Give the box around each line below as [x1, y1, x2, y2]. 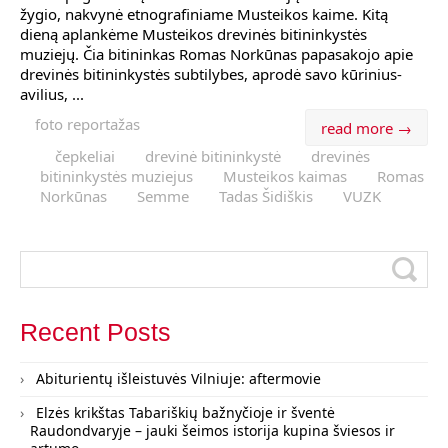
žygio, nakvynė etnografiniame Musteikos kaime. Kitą [20, 4, 388, 24]
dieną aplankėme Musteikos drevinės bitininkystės [20, 24, 367, 44]
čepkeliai [55, 146, 115, 166]
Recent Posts [20, 318, 171, 346]
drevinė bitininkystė [145, 146, 281, 166]
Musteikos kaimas [223, 166, 347, 186]
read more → [321, 118, 412, 138]
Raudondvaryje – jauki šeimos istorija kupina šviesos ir [30, 421, 395, 440]
